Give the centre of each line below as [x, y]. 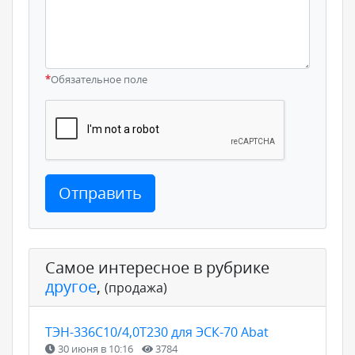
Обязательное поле [99, 79]
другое [71, 286]
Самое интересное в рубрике [157, 267]
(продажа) [136, 287]
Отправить [100, 193]
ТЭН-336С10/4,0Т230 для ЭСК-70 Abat [157, 332]
